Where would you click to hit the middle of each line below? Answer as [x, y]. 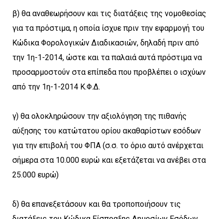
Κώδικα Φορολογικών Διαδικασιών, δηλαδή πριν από [106, 43]
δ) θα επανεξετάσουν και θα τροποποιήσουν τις [97, 204]
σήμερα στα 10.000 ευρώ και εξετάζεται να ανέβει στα [109, 160]
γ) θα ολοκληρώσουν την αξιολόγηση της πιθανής [99, 116]
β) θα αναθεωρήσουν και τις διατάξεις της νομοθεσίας [109, 13]
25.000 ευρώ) [35, 175]
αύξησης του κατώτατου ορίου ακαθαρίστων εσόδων [107, 131]
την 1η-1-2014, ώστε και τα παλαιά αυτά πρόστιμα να [107, 57]
